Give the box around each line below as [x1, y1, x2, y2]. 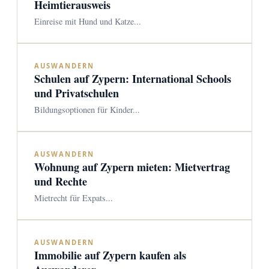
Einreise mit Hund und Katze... [34, 16, 141, 27]
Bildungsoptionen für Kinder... [34, 104, 140, 115]
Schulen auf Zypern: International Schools [34, 71, 231, 86]
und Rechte [34, 174, 87, 189]
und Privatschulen [34, 85, 119, 101]
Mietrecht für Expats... [34, 192, 113, 204]
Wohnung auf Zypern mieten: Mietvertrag [34, 159, 230, 175]
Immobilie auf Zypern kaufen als [34, 247, 186, 263]
